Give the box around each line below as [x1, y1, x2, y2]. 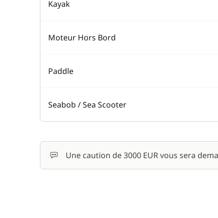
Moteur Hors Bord [48, 32, 116, 43]
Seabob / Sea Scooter [48, 99, 127, 110]
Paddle [48, 66, 73, 76]
